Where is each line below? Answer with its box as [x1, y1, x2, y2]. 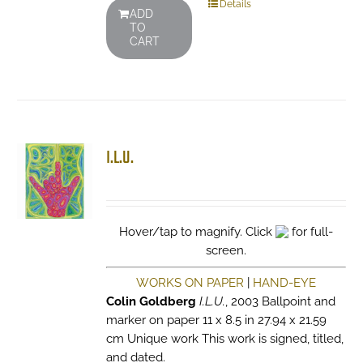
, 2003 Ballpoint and [224, 294, 335, 309]
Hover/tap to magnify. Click [118, 224, 275, 239]
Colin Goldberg [105, 294, 196, 309]
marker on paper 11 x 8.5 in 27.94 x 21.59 [105, 313, 327, 327]
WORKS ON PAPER [135, 275, 244, 290]
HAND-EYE [252, 275, 316, 290]
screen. [205, 243, 246, 258]
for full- [288, 224, 333, 239]
